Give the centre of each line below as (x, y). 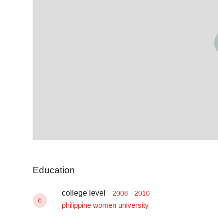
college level (84, 193)
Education (54, 170)
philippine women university (105, 205)
